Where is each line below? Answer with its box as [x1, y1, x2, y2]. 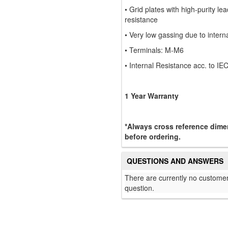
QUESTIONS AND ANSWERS [127, 156, 223, 166]
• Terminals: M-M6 [125, 45, 184, 55]
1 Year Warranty [125, 91, 179, 101]
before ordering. [125, 131, 181, 142]
